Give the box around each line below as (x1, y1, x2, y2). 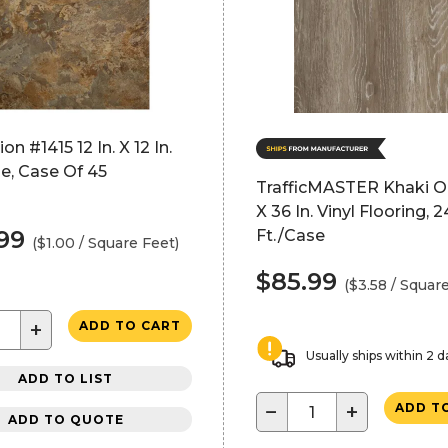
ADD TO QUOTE (7, 411, 124, 427)
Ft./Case (255, 226, 325, 245)
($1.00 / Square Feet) (32, 234, 179, 252)
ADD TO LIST (18, 370, 114, 386)
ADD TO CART (78, 318, 181, 333)
